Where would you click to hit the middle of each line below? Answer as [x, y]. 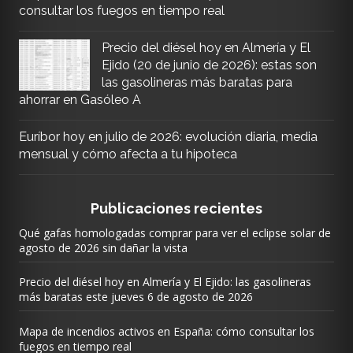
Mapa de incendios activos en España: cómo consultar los [166, 331]
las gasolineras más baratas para [197, 82]
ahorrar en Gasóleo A [80, 100]
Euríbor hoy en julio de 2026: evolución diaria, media [168, 137]
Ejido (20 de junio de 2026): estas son [209, 65]
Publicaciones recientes [176, 208]
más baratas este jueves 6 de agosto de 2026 [136, 297]
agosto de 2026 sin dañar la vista [103, 247]
